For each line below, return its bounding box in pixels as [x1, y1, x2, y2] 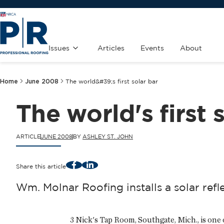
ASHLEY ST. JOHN [82, 133, 133, 139]
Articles [97, 44, 124, 52]
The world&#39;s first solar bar [65, 78, 158, 85]
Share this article [16, 162, 66, 169]
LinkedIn [89, 160, 114, 167]
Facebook [73, 160, 103, 167]
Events [140, 44, 164, 52]
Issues [48, 44, 69, 52]
